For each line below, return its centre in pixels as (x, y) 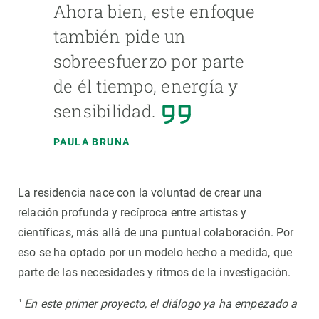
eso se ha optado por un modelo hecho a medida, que (155, 252)
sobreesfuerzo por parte (149, 61)
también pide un (120, 36)
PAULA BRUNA (92, 141)
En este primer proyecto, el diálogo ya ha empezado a (161, 303)
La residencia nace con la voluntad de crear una (140, 192)
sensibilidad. (105, 111)
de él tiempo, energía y (146, 86)
